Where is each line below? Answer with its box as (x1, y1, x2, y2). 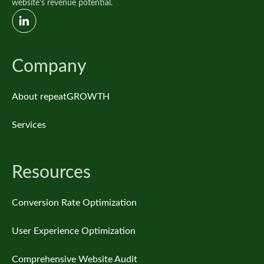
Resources (12, 164, 91, 181)
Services (12, 120, 46, 130)
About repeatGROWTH (12, 92, 110, 101)
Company (12, 58, 87, 75)
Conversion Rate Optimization (12, 198, 137, 207)
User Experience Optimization (12, 226, 136, 236)
